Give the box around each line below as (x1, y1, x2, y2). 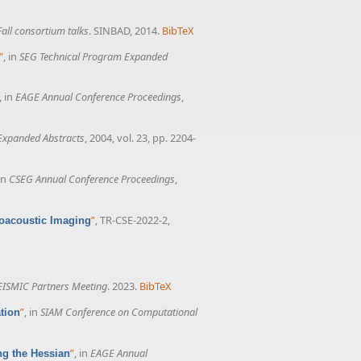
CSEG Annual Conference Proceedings (9, 171, 175, 186)
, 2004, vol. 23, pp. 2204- (85, 131, 196, 146)
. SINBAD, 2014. (89, 23, 160, 38)
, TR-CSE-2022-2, (95, 212, 170, 227)
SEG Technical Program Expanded (19, 48, 168, 64)
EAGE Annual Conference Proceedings (15, 89, 181, 105)
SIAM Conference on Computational (40, 305, 197, 320)
